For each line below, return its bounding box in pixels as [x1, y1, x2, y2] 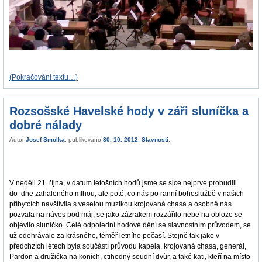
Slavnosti [142, 136, 168, 143]
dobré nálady [9, 118, 82, 132]
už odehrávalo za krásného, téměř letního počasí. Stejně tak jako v [9, 231, 219, 240]
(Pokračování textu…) [9, 73, 78, 81]
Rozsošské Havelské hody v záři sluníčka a [9, 104, 249, 118]
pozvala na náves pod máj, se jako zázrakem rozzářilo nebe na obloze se [9, 210, 242, 219]
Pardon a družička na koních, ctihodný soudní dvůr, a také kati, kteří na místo [9, 252, 250, 261]
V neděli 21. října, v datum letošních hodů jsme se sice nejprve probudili [9, 178, 237, 187]
